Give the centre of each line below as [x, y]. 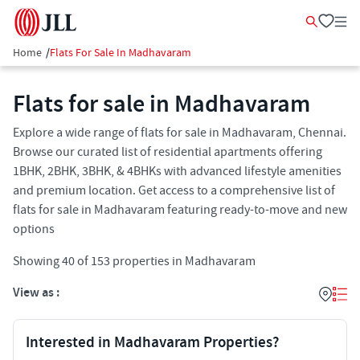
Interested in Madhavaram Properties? [152, 343]
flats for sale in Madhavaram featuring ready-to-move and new [180, 210]
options [34, 229]
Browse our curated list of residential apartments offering [168, 152]
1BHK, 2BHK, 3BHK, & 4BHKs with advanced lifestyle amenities [177, 171]
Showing [37, 261]
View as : [36, 293]
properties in [146, 261]
